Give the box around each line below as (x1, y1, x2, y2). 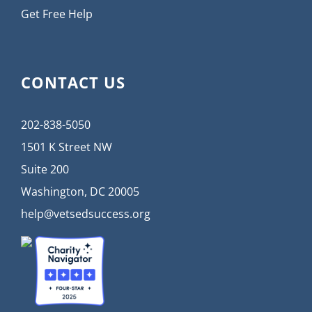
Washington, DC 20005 (21, 184, 139, 200)
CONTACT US (21, 72, 125, 93)
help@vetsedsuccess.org (21, 206, 150, 222)
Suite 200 (21, 162, 69, 178)
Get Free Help (21, 6, 93, 22)
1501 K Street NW (21, 139, 112, 155)
